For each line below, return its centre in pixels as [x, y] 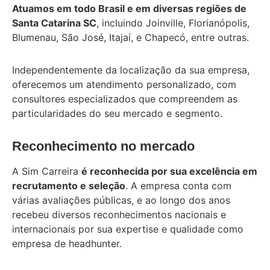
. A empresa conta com [178, 185]
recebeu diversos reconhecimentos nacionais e [119, 214]
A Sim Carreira [47, 171]
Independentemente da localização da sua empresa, [131, 70]
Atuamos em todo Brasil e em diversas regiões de [129, 8]
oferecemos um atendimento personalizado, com [124, 84]
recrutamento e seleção [69, 185]
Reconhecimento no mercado [103, 146]
